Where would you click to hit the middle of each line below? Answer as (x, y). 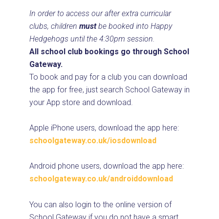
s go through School (152, 51)
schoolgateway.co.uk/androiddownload (101, 179)
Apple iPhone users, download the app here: (104, 128)
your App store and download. (81, 102)
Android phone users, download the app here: (107, 166)
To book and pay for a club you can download (108, 77)
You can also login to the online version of (100, 204)
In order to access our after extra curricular (100, 13)
